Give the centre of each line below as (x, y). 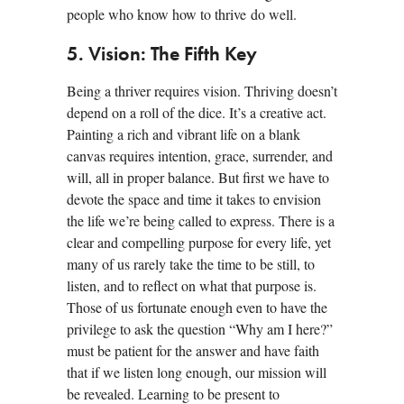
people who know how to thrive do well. (182, 14)
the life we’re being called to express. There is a (201, 220)
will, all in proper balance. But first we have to (198, 177)
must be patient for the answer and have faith (193, 350)
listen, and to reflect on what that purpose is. (192, 285)
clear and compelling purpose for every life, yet (199, 242)
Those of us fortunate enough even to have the (197, 307)
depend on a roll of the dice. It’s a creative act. (197, 112)
